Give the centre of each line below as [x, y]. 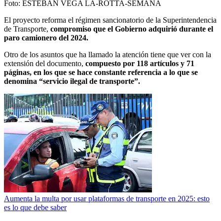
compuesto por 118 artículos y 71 [140, 64]
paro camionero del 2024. [46, 38]
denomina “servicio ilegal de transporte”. [72, 81]
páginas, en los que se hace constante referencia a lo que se [101, 73]
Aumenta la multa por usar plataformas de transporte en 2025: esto [107, 199]
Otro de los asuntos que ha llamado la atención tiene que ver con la [108, 55]
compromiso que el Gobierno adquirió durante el [131, 29]
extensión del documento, [45, 64]
